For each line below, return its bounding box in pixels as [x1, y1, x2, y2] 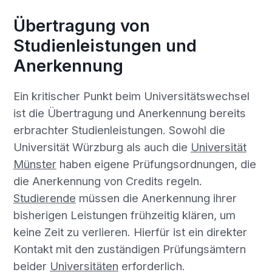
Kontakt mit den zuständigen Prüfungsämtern [13, 242, 246, 256]
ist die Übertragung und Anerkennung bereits [13, 106, 246, 120]
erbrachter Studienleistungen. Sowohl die [13, 123, 225, 137]
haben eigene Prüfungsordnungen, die [56, 157, 256, 171]
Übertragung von [13, 15, 150, 36]
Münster [13, 157, 56, 171]
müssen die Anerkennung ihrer [75, 191, 237, 205]
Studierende [13, 191, 76, 205]
